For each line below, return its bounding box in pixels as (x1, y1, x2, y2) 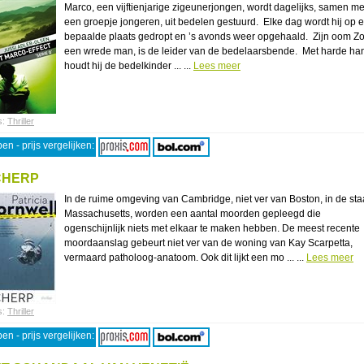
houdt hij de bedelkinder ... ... (64, 60, 193, 71)
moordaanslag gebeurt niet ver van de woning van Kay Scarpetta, (64, 237, 353, 249)
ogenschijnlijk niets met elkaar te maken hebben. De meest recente (64, 223, 360, 234)
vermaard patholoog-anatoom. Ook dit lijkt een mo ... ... (64, 252, 306, 263)
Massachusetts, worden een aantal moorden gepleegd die (64, 208, 321, 219)
